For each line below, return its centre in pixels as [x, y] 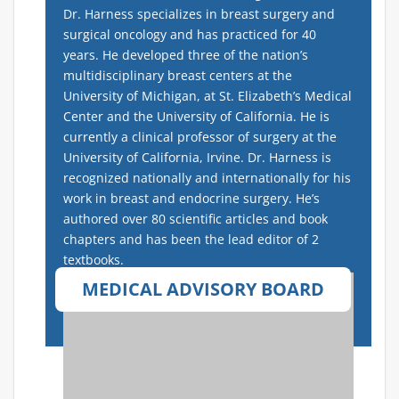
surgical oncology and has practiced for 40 [190, 35]
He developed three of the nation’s [205, 55]
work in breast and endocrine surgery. [179, 199]
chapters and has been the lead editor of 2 [191, 240]
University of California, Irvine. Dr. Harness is [197, 158]
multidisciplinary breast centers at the [178, 76]
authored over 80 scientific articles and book [195, 219]
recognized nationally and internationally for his [207, 178]
